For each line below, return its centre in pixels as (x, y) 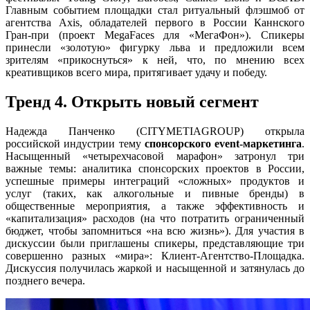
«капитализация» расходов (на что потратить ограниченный (155, 218)
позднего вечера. (45, 280)
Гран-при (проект (55, 35)
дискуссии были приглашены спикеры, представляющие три (155, 243)
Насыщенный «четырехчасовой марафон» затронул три (155, 156)
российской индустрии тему (75, 143)
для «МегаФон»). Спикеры (229, 35)
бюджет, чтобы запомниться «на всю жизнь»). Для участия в (155, 230)
